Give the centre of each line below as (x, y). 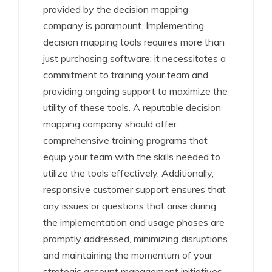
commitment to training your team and (126, 75)
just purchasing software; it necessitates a (134, 58)
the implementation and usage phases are (134, 222)
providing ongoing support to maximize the (135, 91)
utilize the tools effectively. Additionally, (128, 173)
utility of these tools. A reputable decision (132, 107)
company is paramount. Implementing (124, 25)
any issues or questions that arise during (130, 206)
